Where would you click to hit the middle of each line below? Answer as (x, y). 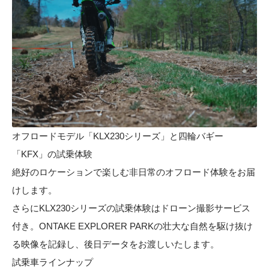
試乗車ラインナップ (53, 262)
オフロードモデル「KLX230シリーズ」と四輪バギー (118, 136)
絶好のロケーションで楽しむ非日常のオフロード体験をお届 (134, 172)
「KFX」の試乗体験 (52, 154)
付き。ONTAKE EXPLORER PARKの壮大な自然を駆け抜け (132, 226)
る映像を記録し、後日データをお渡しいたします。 (116, 244)
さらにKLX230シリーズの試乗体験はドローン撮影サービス (131, 208)
